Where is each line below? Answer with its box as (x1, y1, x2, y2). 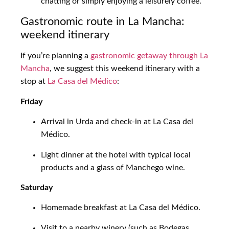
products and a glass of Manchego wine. (41, 163, 185, 172)
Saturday (20, 183, 53, 192)
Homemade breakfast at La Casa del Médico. (41, 203, 200, 212)
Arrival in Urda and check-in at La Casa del (41, 118, 193, 126)
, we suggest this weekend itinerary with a (50, 64, 200, 73)
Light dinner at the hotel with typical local (41, 150, 191, 159)
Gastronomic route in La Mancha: (20, 16, 185, 28)
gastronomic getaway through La (90, 52, 208, 60)
